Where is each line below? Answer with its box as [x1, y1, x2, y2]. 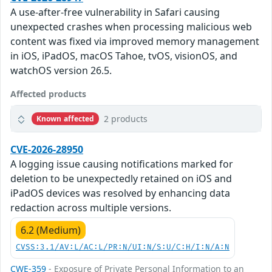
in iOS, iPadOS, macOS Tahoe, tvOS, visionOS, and [10, 49, 237, 63]
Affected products [10, 88, 86, 100]
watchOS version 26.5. [10, 64, 112, 78]
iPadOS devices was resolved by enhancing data [10, 186, 230, 200]
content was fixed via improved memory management [10, 35, 259, 49]
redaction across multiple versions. [10, 201, 171, 215]
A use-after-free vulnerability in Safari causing [10, 5, 220, 19]
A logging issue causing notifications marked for [10, 157, 233, 171]
